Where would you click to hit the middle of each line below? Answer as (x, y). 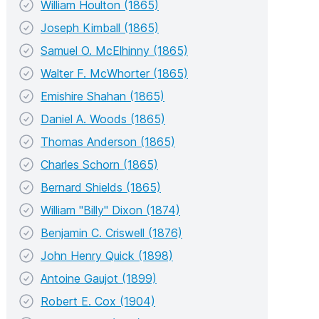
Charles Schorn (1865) (99, 164)
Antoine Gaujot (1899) (99, 278)
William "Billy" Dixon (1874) (110, 210)
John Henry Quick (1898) (107, 255)
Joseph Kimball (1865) (100, 27)
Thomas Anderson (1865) (108, 141)
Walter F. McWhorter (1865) (114, 73)
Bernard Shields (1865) (101, 187)
